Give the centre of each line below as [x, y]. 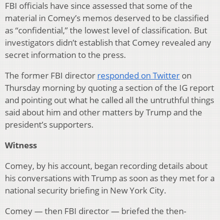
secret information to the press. [66, 55]
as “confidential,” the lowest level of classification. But [106, 30]
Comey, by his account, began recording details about [106, 165]
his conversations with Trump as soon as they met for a [110, 178]
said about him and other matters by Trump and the [104, 112]
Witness [21, 145]
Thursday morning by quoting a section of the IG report [110, 87]
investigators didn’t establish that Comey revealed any [108, 42]
